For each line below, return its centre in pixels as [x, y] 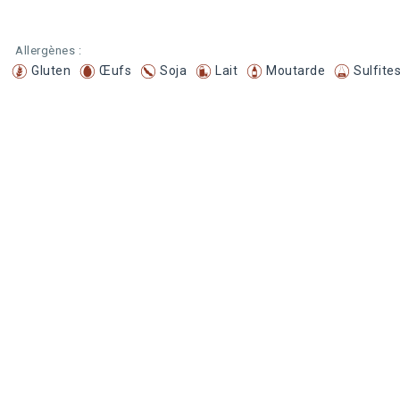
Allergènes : [48, 50]
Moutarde [296, 71]
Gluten [51, 71]
